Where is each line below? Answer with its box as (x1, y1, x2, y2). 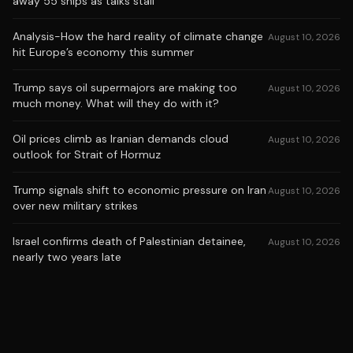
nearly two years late (13, 250, 121, 264)
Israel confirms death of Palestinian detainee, (13, 234, 246, 248)
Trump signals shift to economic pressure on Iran (13, 183, 266, 197)
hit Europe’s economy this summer (13, 45, 194, 59)
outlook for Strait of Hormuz (13, 147, 161, 162)
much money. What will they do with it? (13, 96, 219, 110)
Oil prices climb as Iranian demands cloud (13, 132, 229, 146)
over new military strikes (13, 199, 138, 213)
